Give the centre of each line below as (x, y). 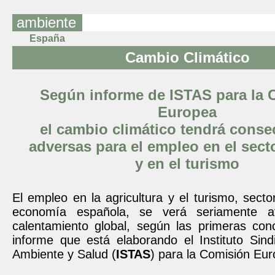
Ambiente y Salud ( (64, 254)
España (45, 38)
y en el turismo (187, 164)
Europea (187, 112)
